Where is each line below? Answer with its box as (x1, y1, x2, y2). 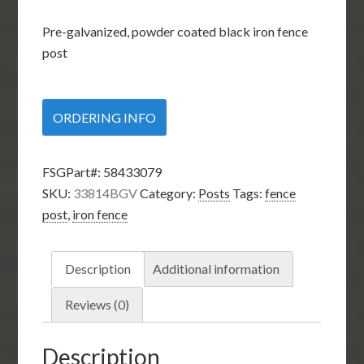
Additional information (153, 261, 280, 276)
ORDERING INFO (53, 110, 157, 125)
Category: (140, 185, 199, 201)
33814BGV (73, 185, 138, 201)
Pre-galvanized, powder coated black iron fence (42, 24, 309, 39)
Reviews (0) (65, 297, 130, 312)
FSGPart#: (42, 164, 102, 180)
